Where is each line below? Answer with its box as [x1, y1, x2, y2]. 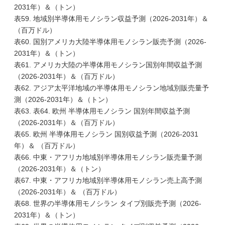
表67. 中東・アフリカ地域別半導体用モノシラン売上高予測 [14, 176, 202, 184]
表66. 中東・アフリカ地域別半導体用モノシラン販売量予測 [14, 153, 202, 161]
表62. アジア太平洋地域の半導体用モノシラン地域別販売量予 [14, 84, 209, 92]
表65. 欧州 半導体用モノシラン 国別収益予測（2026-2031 [14, 130, 198, 138]
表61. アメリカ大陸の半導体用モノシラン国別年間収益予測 [14, 61, 202, 69]
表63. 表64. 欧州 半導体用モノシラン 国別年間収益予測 [14, 107, 190, 115]
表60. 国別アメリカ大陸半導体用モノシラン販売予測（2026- [14, 38, 206, 46]
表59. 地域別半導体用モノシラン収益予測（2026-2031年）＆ [14, 15, 208, 23]
